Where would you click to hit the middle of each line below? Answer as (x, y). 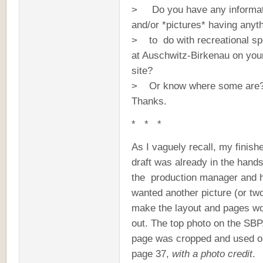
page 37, (152, 254)
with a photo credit (212, 254)
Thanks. (149, 101)
